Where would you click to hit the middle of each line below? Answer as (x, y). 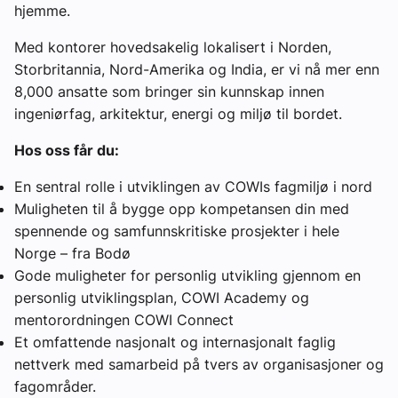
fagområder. (55, 386)
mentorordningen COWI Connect (124, 319)
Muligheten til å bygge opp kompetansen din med (182, 208)
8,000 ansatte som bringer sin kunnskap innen (169, 91)
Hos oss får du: (67, 150)
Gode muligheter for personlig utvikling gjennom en (187, 275)
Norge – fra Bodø (72, 253)
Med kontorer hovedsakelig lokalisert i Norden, (173, 47)
